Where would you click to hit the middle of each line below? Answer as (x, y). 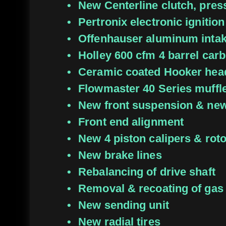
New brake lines (120, 155)
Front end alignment (131, 122)
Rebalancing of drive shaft (147, 172)
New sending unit (124, 205)
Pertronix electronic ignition (152, 22)
